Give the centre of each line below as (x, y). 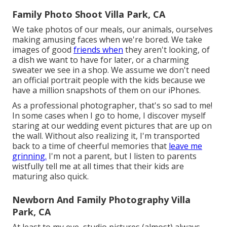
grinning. (29, 156)
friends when (98, 49)
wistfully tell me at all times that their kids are (98, 166)
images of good (43, 49)
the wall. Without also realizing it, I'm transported (106, 136)
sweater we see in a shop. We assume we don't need (111, 70)
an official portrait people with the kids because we (109, 80)
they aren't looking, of (166, 49)
